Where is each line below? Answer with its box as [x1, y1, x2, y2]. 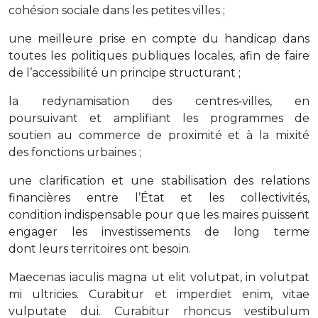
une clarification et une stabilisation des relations [9, 174, 309, 188]
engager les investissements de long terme [9, 225, 309, 239]
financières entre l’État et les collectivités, [9, 191, 309, 205]
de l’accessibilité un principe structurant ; [9, 66, 241, 80]
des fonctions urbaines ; [9, 146, 141, 160]
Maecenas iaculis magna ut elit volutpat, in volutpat [9, 270, 309, 285]
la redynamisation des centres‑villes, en [9, 94, 309, 109]
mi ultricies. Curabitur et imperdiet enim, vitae [9, 287, 309, 302]
